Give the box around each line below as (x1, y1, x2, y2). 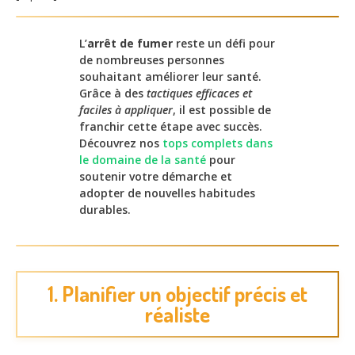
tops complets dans (162, 136, 273, 151)
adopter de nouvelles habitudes (79, 185, 255, 201)
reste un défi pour (173, 36, 275, 52)
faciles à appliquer (79, 102, 173, 118)
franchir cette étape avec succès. (79, 119, 262, 135)
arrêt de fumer (87, 36, 173, 52)
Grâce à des (79, 86, 147, 101)
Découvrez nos (79, 136, 162, 151)
